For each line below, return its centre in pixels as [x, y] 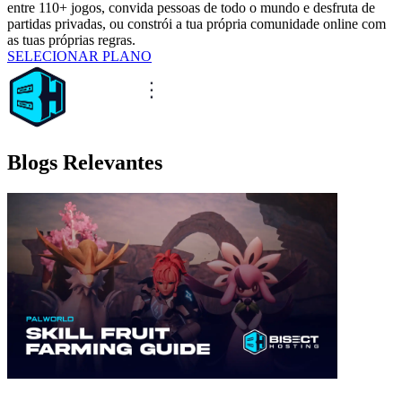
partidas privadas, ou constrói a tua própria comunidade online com [197, 23]
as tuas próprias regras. [71, 39]
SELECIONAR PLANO [79, 56]
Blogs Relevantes [85, 163]
